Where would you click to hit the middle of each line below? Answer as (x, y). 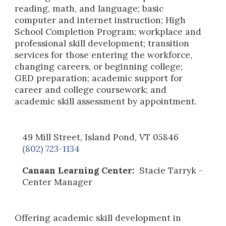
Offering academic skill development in (98, 218)
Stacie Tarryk (168, 170)
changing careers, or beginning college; (99, 66)
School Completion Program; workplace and (108, 32)
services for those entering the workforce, (104, 55)
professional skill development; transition (102, 43)
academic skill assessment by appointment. (106, 101)
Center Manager (59, 182)
